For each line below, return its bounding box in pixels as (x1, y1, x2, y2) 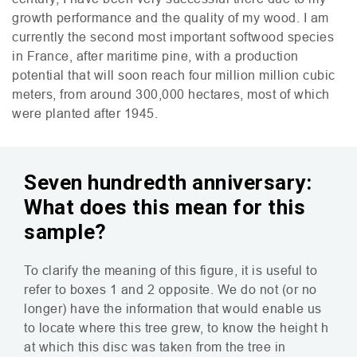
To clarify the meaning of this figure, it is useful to (24, 262, 317, 277)
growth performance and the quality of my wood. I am (12, 10, 329, 25)
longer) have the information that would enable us (24, 300, 322, 316)
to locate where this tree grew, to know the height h (24, 320, 328, 335)
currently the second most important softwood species (12, 29, 334, 44)
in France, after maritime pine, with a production (12, 48, 299, 63)
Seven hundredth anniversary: (24, 170, 312, 194)
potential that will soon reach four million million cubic (12, 67, 335, 82)
